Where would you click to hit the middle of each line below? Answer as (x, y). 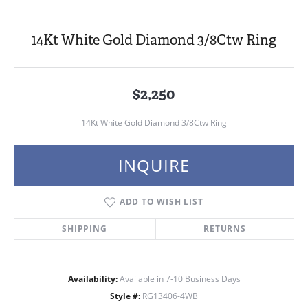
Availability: (92, 279)
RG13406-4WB (170, 296)
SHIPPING (85, 229)
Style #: (125, 296)
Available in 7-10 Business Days (180, 279)
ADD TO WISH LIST (161, 202)
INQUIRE (154, 165)
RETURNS (225, 229)
